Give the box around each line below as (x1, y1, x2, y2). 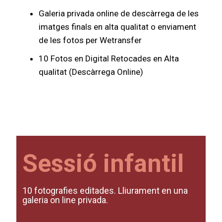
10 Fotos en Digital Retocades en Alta (39, 54, 179, 63)
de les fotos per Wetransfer (39, 35, 142, 45)
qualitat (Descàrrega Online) (39, 67, 144, 77)
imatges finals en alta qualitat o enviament (39, 22, 197, 32)
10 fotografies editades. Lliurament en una (22, 185, 188, 196)
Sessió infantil (22, 149, 184, 178)
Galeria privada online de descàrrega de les (39, 8, 199, 18)
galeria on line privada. (22, 195, 108, 205)
